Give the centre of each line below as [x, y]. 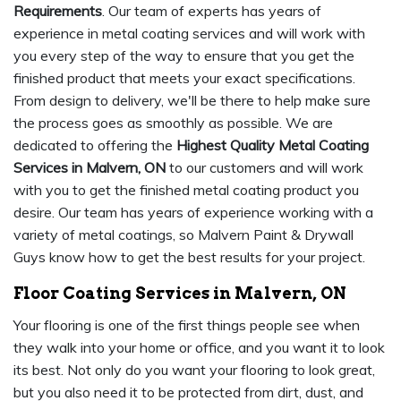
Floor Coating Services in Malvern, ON [180, 294]
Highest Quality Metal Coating [273, 145]
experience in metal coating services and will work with [189, 34]
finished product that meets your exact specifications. [184, 78]
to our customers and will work [264, 168]
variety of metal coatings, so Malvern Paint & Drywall [183, 235]
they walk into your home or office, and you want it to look [199, 348]
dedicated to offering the [95, 145]
